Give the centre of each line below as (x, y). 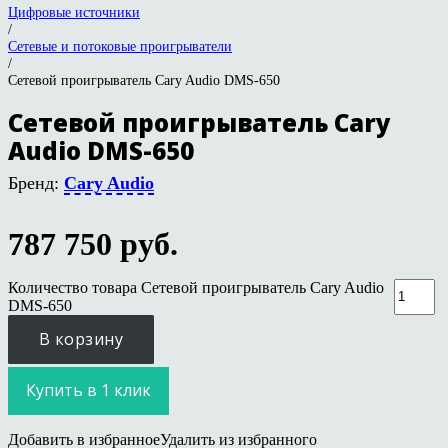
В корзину (81, 338)
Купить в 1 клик (88, 390)
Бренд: (36, 182)
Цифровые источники (74, 12)
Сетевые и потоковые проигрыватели (120, 46)
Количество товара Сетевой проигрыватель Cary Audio (196, 287)
